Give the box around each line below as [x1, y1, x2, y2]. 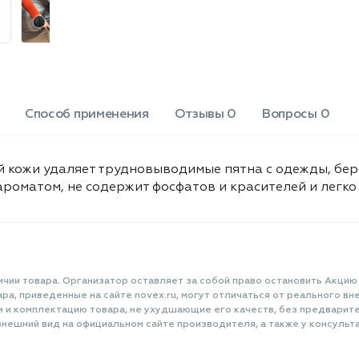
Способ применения [25, 108, 149, 121]
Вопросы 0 [262, 108, 330, 121]
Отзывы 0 [174, 108, 237, 121]
